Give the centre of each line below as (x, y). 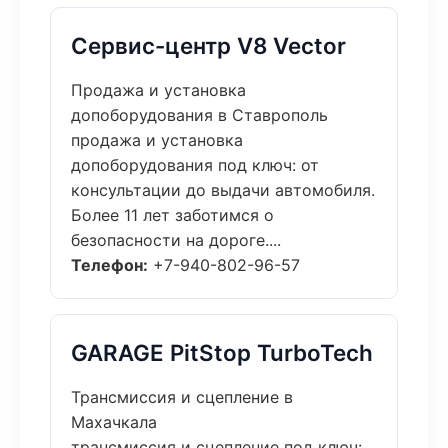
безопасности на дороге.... (176, 240)
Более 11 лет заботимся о (172, 215)
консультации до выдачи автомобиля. (223, 190)
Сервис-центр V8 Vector (208, 45)
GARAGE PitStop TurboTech (222, 352)
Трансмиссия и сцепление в (182, 397)
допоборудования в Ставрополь (199, 115)
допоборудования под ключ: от (195, 165)
